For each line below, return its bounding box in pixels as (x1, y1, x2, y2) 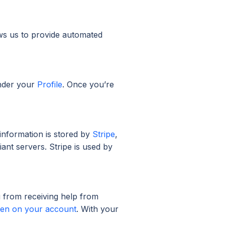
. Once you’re (62, 79, 114, 89)
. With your (76, 203, 119, 214)
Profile (37, 79, 62, 89)
